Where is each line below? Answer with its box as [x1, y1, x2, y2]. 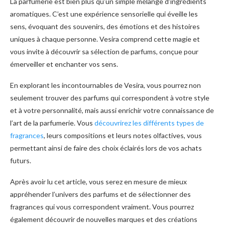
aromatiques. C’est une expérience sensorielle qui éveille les [10, 9, 198, 18]
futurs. [10, 156, 31, 165]
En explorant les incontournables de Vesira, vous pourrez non [10, 80, 201, 89]
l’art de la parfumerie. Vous [10, 118, 94, 127]
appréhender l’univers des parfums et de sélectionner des [10, 189, 191, 198]
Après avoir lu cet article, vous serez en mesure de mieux [10, 177, 187, 186]
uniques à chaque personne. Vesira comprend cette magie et [10, 34, 200, 43]
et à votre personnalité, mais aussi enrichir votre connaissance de [10, 105, 214, 115]
